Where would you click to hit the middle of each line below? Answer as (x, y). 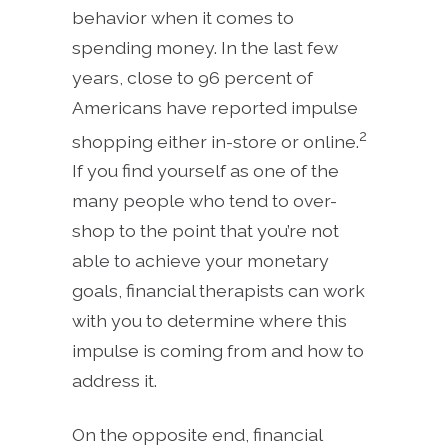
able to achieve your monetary (200, 261)
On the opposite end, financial (197, 435)
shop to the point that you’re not (205, 231)
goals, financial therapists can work (218, 291)
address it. (116, 381)
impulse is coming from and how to (218, 351)
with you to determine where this (209, 321)
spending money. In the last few (205, 47)
